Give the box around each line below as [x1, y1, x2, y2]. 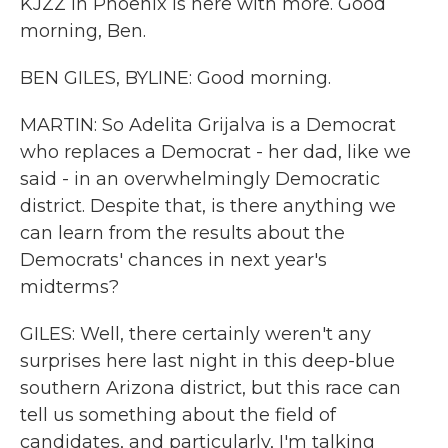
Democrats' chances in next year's [20, 249, 327, 271]
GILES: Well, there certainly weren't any [20, 323, 371, 345]
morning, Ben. [20, 20, 146, 42]
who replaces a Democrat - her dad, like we [20, 141, 411, 163]
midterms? [20, 276, 119, 298]
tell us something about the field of [20, 404, 336, 426]
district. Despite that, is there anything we [20, 195, 396, 217]
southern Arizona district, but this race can [20, 377, 401, 399]
